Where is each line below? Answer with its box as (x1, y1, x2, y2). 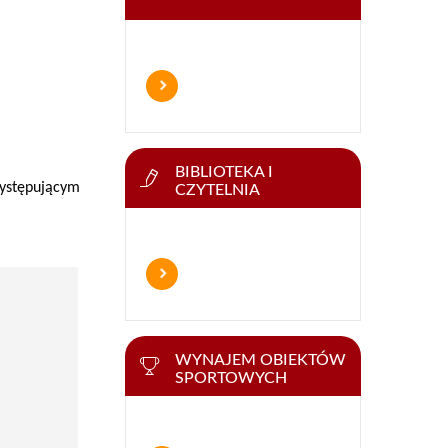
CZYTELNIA (175, 182, 260, 198)
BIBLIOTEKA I (175, 164, 273, 180)
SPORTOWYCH (175, 370, 287, 386)
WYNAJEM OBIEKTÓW (175, 352, 346, 368)
